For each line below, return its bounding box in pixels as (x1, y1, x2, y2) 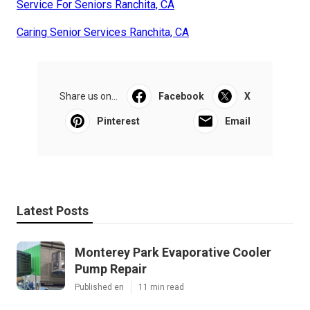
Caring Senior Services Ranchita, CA (17, 25, 189, 39)
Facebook (158, 90, 204, 102)
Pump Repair (75, 261, 147, 276)
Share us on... (60, 90, 118, 102)
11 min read (138, 282, 184, 292)
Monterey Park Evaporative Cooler (75, 244, 271, 259)
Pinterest (97, 115, 140, 127)
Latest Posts (17, 203, 89, 218)
